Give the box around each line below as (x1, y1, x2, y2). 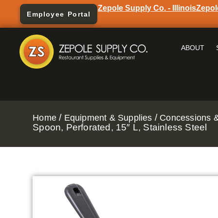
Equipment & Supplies (64, 112, 152, 123)
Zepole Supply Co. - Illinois (98, 3, 197, 12)
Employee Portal (27, 10, 91, 18)
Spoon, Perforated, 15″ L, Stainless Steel (33, 122, 207, 132)
